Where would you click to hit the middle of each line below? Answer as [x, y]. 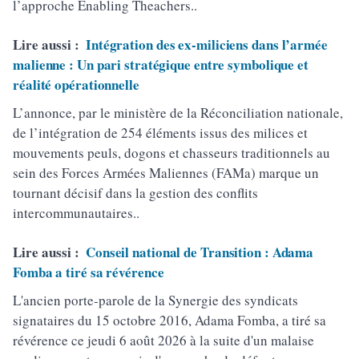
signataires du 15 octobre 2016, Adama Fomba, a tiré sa [169, 320]
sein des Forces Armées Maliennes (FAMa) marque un [166, 172]
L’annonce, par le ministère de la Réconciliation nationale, [178, 112]
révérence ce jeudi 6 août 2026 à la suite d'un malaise [163, 340]
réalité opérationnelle [76, 84]
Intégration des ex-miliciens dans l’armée [206, 44]
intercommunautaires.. [76, 212]
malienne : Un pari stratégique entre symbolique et [161, 64]
